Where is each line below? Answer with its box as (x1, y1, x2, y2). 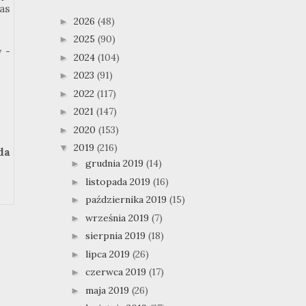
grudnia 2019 (85, 157, 146, 170)
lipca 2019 (85, 247, 133, 260)
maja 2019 (85, 283, 132, 296)
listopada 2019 (85, 175, 153, 188)
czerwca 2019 (85, 266, 149, 279)
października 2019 (85, 193, 169, 206)
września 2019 (85, 211, 152, 224)
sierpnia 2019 (85, 229, 148, 242)
